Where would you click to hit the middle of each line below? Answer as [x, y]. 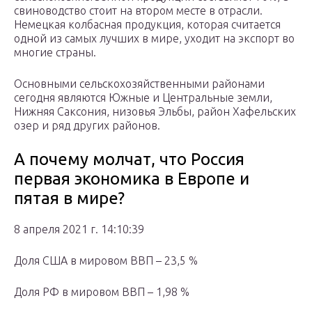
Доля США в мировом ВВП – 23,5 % [106, 261]
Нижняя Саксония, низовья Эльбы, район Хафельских [155, 112]
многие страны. [55, 53]
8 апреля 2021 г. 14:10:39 [79, 229]
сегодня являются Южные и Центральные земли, [143, 98]
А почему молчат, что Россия [129, 159]
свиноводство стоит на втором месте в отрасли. [138, 11]
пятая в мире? [69, 198]
